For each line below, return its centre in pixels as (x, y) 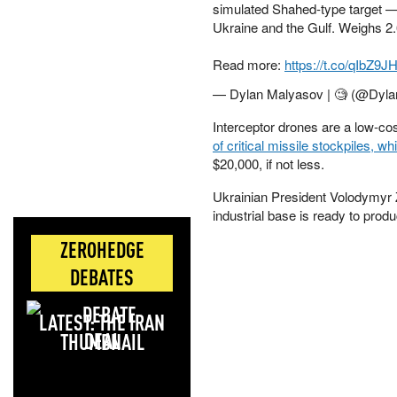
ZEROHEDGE (102, 249)
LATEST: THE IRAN (102, 322)
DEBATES (102, 277)
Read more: (249, 64)
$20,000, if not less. (269, 163)
